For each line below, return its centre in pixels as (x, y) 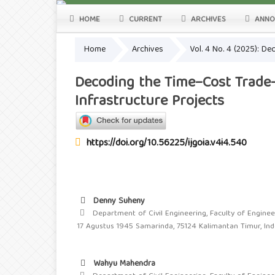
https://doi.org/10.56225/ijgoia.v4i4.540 (167, 144)
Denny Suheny (118, 202)
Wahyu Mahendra (123, 264)
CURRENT (144, 20)
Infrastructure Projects (149, 102)
